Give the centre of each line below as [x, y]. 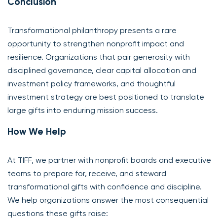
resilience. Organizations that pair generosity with [99, 57]
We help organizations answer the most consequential [108, 200]
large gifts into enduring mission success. [83, 110]
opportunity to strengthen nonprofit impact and [96, 43]
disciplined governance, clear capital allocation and [102, 70]
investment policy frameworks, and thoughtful [92, 83]
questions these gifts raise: [58, 213]
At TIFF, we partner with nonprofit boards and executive [109, 160]
